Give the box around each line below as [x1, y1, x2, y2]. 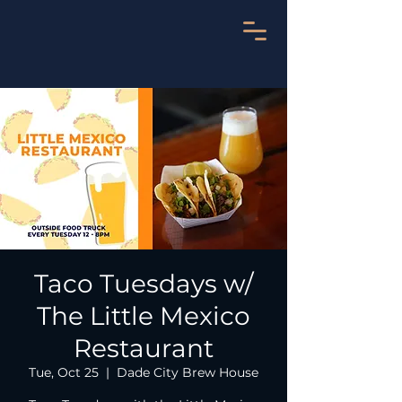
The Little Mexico [37, 301, 250, 331]
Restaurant [74, 333, 214, 363]
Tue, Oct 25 [29, 364, 99, 380]
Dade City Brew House [117, 364, 258, 380]
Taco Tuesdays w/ [34, 268, 253, 299]
